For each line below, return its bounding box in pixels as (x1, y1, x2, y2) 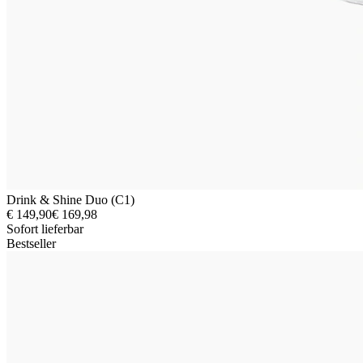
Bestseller (6, 236, 56, 250)
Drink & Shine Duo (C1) (6, 192, 135, 207)
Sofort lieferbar (6, 221, 83, 236)
